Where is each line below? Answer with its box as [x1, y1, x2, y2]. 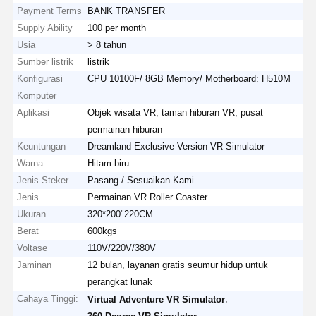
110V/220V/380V [87, 242, 157, 253]
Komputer [17, 90, 57, 101]
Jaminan [17, 259, 52, 270]
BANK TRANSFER [87, 5, 166, 16]
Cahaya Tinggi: [17, 293, 79, 304]
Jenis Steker [17, 174, 69, 186]
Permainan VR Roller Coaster [87, 191, 208, 202]
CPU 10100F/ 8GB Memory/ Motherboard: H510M [87, 73, 291, 84]
